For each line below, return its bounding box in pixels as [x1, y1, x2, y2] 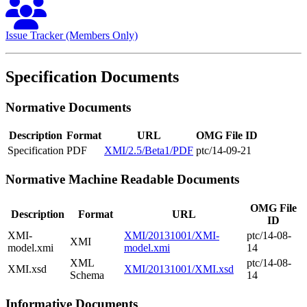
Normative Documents [5, 99, 131, 114]
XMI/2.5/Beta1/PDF [104, 145, 193, 157]
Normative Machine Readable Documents [5, 172, 239, 187]
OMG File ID [196, 130, 258, 142]
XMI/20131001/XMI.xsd [124, 262, 234, 275]
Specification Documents [5, 67, 179, 86]
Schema [70, 269, 104, 281]
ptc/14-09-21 [196, 145, 251, 157]
